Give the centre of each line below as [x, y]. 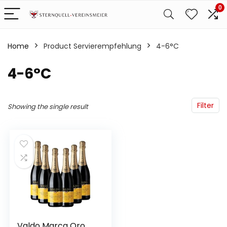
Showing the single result [48, 107]
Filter [205, 105]
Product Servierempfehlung [92, 46]
